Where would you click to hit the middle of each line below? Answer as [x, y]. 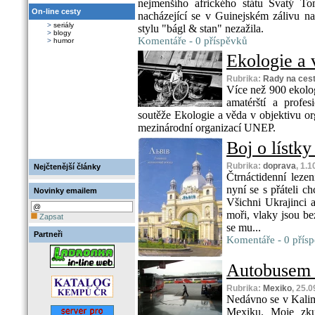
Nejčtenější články [67, 167]
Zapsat [50, 217]
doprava [279, 166]
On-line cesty [56, 11]
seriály [64, 25]
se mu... [244, 227]
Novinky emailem [65, 191]
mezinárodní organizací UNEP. [207, 128]
